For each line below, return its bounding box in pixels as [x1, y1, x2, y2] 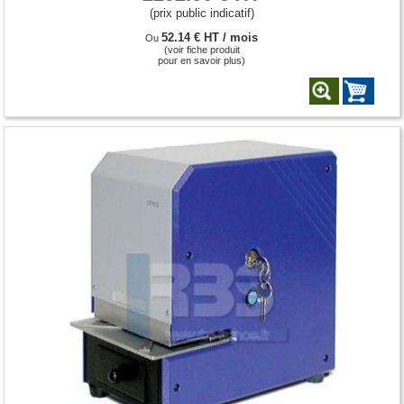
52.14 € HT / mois [161, 31, 259, 44]
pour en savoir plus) [158, 54, 246, 66]
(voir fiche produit [163, 43, 240, 55]
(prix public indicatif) [149, 5, 254, 20]
